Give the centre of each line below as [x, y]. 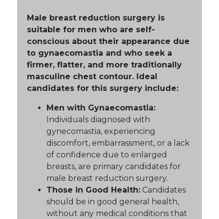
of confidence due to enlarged [107, 154]
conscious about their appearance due [108, 41]
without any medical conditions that [117, 213]
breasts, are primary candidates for [114, 166]
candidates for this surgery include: [103, 88]
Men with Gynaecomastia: [101, 108]
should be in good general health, [113, 201]
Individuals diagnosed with [98, 119]
